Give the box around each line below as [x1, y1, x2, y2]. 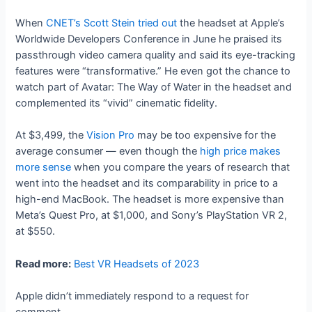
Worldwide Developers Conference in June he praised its [15, 32, 283, 45]
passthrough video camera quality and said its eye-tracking [15, 48, 296, 61]
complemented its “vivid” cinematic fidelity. [15, 96, 221, 109]
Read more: [15, 257, 72, 270]
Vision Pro [86, 129, 135, 142]
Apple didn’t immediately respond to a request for [15, 289, 249, 302]
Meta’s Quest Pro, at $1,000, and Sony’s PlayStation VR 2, [15, 209, 288, 222]
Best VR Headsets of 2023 [74, 257, 200, 270]
